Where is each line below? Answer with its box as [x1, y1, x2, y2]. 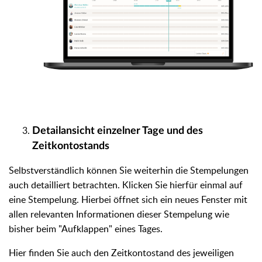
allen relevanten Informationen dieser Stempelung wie [9, 207, 229, 220]
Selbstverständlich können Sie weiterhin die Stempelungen [9, 163, 249, 177]
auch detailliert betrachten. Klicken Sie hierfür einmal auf [9, 178, 243, 191]
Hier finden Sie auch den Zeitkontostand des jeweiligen [9, 246, 234, 259]
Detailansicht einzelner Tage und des [32, 125, 203, 136]
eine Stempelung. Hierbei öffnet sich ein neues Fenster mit [9, 192, 247, 206]
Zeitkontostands [32, 140, 109, 151]
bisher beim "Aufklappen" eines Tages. [9, 222, 163, 235]
